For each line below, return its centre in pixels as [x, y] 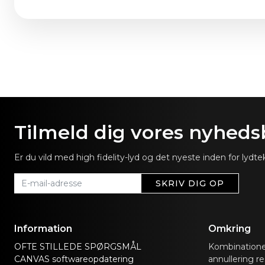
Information [43, 229]
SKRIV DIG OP [190, 183]
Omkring [230, 229]
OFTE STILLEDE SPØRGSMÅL [78, 247]
